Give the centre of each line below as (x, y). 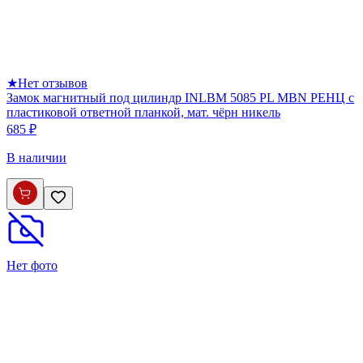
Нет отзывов (53, 83)
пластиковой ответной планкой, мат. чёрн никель (143, 112)
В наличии (36, 157)
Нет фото (32, 265)
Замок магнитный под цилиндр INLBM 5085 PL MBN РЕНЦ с (180, 97)
